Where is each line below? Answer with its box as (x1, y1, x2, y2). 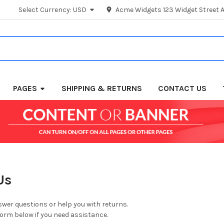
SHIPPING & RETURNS (61, 83, 142, 93)
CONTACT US (158, 83, 207, 93)
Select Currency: (18, 5, 73, 14)
